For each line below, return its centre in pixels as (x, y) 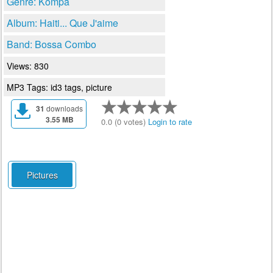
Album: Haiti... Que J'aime (62, 23)
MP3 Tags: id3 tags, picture (59, 87)
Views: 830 (28, 66)
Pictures (42, 175)
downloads (64, 108)
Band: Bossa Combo (51, 44)
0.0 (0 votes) (125, 122)
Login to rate (170, 122)
